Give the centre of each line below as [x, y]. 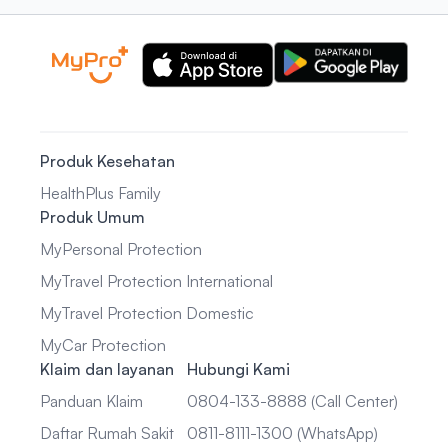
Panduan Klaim [91, 401]
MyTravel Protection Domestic [147, 313]
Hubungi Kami [238, 369]
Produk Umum [92, 217]
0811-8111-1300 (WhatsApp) [282, 433]
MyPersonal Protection [121, 249]
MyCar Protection [103, 345]
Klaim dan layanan [107, 369]
